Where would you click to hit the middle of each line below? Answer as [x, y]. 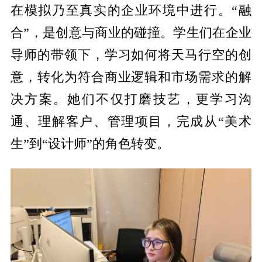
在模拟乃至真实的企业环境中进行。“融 [131, 11]
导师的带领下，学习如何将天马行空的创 [131, 55]
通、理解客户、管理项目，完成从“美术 [131, 122]
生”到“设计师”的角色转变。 [90, 144]
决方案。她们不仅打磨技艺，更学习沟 [131, 100]
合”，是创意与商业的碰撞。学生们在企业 [131, 33]
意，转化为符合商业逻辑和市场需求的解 [131, 77]
